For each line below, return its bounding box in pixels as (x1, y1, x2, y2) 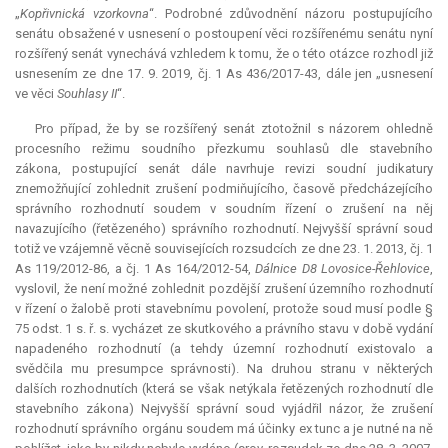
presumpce (96, 361, 163, 377)
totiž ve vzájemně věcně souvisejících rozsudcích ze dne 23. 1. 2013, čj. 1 (15, 241, 433, 257)
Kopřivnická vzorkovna (20, 6, 149, 22)
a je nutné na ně (339, 421, 433, 437)
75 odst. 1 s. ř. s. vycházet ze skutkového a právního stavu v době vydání (15, 321, 433, 337)
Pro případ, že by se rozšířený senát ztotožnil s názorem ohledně (35, 121, 433, 137)
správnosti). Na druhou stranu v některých (162, 361, 433, 377)
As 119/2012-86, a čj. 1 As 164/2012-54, (15, 261, 256, 277)
